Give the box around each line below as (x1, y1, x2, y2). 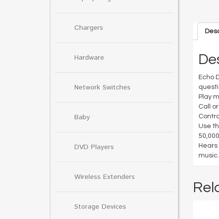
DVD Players (74, 142, 114, 152)
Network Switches (74, 82, 131, 92)
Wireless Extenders (74, 172, 135, 182)
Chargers (74, 22, 103, 33)
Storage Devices (74, 201, 126, 212)
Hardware (74, 52, 104, 63)
